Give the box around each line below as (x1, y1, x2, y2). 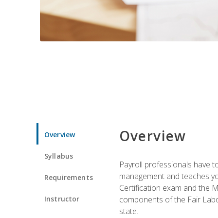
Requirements (44, 172, 93, 182)
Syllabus (44, 151, 73, 161)
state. (119, 205, 138, 217)
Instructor (44, 194, 80, 203)
